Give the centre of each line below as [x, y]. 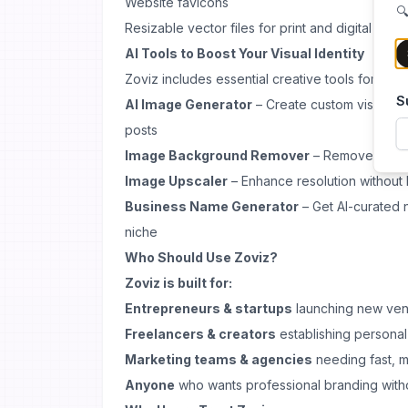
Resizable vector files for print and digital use [261, 28]
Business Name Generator [212, 206]
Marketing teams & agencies [219, 359]
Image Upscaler [176, 181]
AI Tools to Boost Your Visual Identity [245, 53]
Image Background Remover [217, 155]
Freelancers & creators [200, 334]
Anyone [150, 385]
